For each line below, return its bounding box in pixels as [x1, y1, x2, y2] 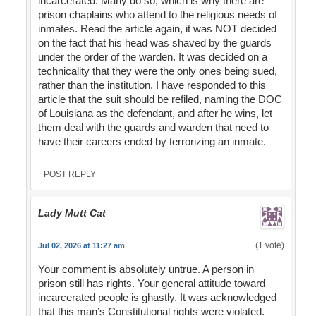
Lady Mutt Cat [37, 207, 106, 219]
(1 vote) [255, 241, 284, 251]
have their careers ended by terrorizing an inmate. [37, 135, 266, 148]
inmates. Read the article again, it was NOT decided [37, 23, 276, 35]
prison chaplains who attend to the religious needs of [37, 8, 277, 21]
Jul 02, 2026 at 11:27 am [37, 241, 125, 250]
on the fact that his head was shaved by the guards [37, 37, 272, 49]
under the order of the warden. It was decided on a [37, 51, 267, 63]
